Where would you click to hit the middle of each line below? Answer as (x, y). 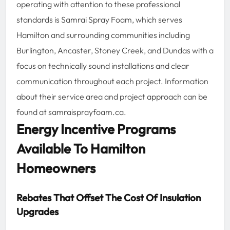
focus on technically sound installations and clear (103, 65)
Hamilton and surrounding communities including (103, 35)
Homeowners (56, 168)
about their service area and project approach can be (112, 96)
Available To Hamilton (81, 148)
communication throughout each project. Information (112, 81)
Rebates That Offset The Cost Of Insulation (109, 197)
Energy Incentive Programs (96, 129)
